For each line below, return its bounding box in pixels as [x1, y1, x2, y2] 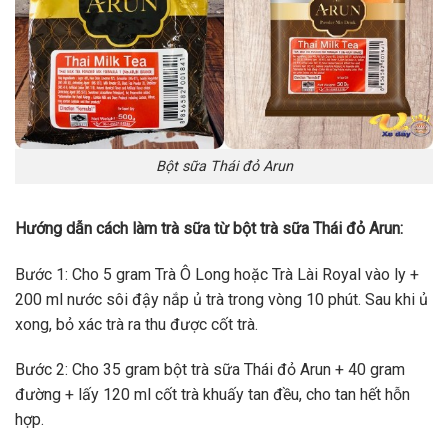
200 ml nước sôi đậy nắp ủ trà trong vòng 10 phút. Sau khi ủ [15, 289, 428, 309]
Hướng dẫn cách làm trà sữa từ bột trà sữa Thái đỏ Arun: [15, 218, 403, 238]
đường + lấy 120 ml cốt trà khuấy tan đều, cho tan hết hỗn [15, 385, 410, 405]
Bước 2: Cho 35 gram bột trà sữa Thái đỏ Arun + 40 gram [15, 360, 405, 380]
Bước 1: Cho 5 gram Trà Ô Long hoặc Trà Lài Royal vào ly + [15, 264, 419, 284]
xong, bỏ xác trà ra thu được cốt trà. [15, 314, 258, 334]
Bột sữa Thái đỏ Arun [155, 158, 293, 175]
